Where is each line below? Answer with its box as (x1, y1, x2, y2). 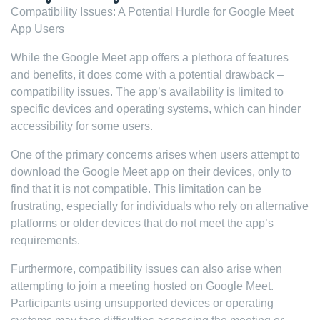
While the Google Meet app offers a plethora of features (11, 51, 289, 64)
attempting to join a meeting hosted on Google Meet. (11, 280, 274, 292)
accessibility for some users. (11, 120, 153, 132)
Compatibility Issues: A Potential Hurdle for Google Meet (11, 6, 294, 18)
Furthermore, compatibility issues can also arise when (11, 263, 282, 275)
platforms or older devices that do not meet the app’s (11, 217, 274, 229)
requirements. (11, 234, 80, 246)
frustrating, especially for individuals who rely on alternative (11, 200, 309, 212)
